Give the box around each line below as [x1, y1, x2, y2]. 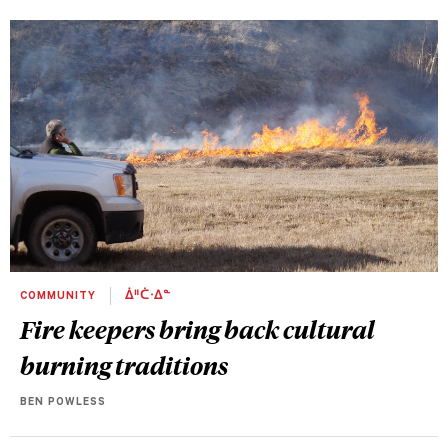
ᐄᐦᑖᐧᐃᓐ [121, 290, 171, 303]
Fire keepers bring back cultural [20, 312, 375, 345]
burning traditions [20, 348, 228, 381]
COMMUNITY [20, 290, 100, 303]
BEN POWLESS [20, 396, 106, 409]
